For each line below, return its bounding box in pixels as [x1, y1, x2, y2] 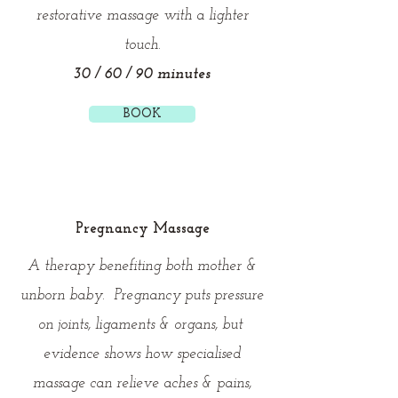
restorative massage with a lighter [36, 8, 249, 23]
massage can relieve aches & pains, [33, 376, 251, 391]
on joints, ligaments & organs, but [37, 317, 247, 332]
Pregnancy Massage [75, 221, 210, 236]
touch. [123, 37, 161, 52]
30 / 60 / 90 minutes [74, 67, 211, 82]
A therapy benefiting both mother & [28, 259, 257, 274]
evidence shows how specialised [44, 346, 241, 362]
